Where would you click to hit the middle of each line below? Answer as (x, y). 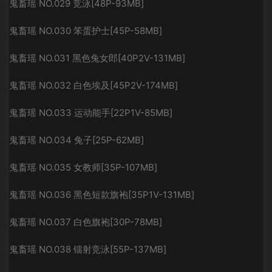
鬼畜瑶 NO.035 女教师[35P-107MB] (83, 167)
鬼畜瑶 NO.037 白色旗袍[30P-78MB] (86, 222)
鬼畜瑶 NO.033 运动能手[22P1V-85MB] (91, 113)
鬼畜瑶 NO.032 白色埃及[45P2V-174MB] (93, 85)
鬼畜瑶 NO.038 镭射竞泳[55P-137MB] (88, 249)
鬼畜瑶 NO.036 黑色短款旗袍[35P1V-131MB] (102, 195)
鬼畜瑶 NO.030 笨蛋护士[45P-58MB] (86, 31)
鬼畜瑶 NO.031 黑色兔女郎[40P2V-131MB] (97, 58)
